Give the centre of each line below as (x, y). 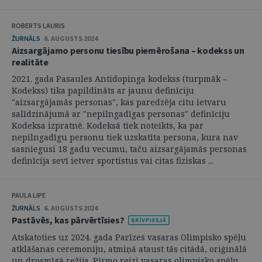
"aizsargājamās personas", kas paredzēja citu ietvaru (119, 102)
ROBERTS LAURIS (38, 26)
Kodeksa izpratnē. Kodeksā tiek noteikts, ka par (108, 126)
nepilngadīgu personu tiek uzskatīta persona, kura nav (125, 137)
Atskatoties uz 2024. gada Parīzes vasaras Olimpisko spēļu (129, 237)
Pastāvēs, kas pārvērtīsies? (69, 220)
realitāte (30, 62)
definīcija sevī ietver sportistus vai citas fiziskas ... (113, 161)
